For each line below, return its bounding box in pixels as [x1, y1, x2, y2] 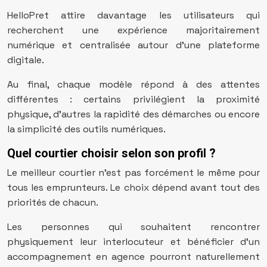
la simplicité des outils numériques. [7, 123, 166, 135]
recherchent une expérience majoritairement [7, 24, 260, 36]
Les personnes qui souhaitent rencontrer [7, 221, 260, 233]
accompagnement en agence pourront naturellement [7, 250, 260, 263]
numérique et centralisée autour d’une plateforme [7, 39, 260, 51]
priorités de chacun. [7, 196, 98, 209]
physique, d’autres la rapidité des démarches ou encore [7, 108, 260, 120]
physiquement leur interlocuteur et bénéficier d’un [7, 235, 260, 248]
